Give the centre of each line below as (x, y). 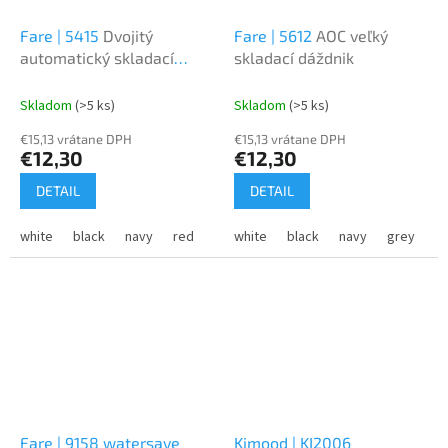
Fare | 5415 (61, 35)
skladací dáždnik (294, 57)
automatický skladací (97, 57)
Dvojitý (128, 35)
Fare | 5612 (275, 35)
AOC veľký (352, 35)
